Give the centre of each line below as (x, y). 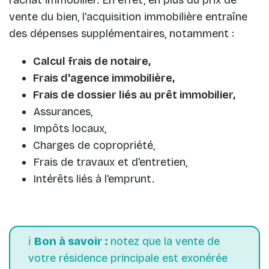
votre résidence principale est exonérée (128, 258)
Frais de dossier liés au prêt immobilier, (134, 95)
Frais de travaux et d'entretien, (110, 162)
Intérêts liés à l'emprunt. (94, 179)
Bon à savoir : (72, 241)
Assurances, (63, 111)
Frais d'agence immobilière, (104, 78)
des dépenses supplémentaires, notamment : (122, 33)
